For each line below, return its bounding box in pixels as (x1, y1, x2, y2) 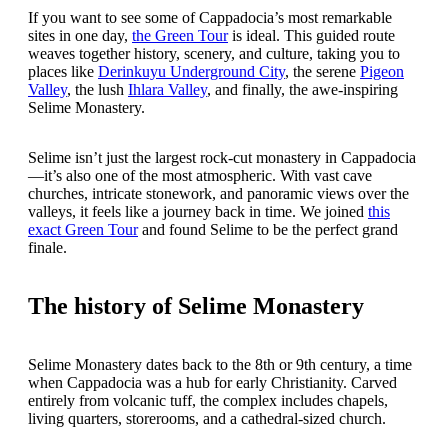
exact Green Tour (28, 221, 138, 239)
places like (28, 63, 98, 81)
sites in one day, (28, 27, 132, 45)
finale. (28, 239, 67, 257)
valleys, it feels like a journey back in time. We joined (28, 203, 368, 221)
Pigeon (360, 63, 404, 81)
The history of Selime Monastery (28, 293, 364, 320)
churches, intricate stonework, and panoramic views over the (28, 185, 409, 203)
